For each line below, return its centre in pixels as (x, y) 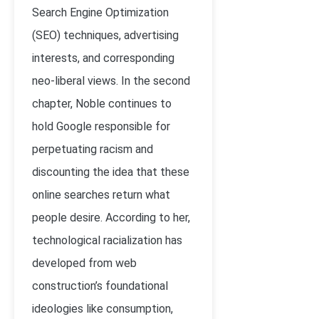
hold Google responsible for (101, 126)
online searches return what (101, 195)
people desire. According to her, (111, 218)
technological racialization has (107, 240)
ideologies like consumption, (103, 309)
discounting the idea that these (111, 172)
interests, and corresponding (103, 58)
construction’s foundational (100, 286)
